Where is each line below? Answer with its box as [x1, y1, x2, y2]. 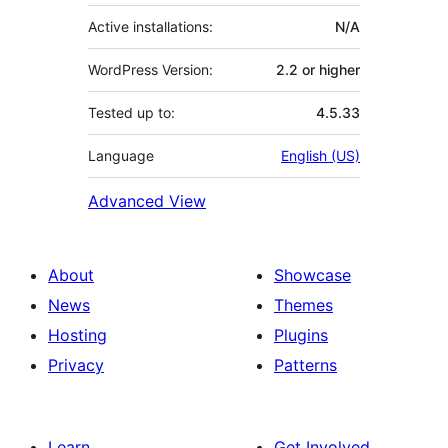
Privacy [48, 354, 104, 375]
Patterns [274, 354, 337, 375]
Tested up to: [88, 103, 175, 121]
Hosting [48, 324, 107, 345]
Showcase [274, 264, 351, 285]
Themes [274, 294, 333, 315]
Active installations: [88, 17, 213, 35]
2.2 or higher [276, 60, 360, 78]
